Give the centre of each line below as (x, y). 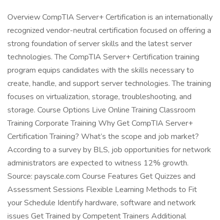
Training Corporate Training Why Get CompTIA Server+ (100, 123)
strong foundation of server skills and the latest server (100, 44)
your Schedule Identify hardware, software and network (102, 203)
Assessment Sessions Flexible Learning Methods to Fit (102, 190)
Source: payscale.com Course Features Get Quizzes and (101, 176)
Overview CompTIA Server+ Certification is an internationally (110, 17)
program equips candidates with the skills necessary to (101, 70)
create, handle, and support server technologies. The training (109, 83)
